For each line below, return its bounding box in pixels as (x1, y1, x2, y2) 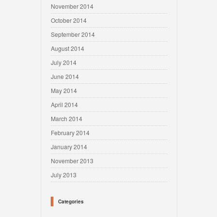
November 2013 (51, 156, 93, 165)
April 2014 (51, 100, 78, 108)
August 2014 (51, 44, 84, 52)
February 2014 (51, 128, 90, 137)
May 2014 (51, 86, 77, 94)
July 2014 (51, 58, 77, 66)
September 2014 (51, 30, 95, 38)
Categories (58, 198, 84, 205)
